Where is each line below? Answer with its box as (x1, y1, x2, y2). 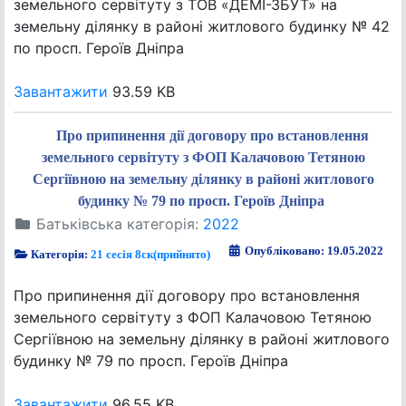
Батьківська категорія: (32, 215, 203, 233)
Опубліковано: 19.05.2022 (245, 244, 383, 257)
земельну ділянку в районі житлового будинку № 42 (14, 17, 390, 35)
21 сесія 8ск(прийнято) (91, 247, 211, 261)
